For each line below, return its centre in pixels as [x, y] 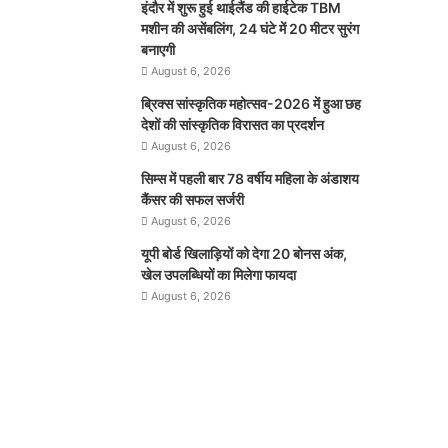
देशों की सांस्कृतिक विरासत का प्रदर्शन [233, 124]
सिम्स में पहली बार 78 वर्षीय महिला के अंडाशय [250, 178]
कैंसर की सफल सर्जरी [193, 199]
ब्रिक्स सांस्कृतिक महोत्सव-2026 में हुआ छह [251, 103]
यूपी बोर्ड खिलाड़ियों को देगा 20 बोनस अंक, [244, 253]
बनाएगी [158, 49]
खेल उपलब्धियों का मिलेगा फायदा [219, 274]
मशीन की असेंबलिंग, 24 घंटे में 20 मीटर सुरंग [250, 28]
